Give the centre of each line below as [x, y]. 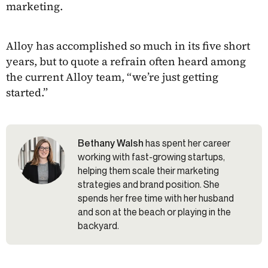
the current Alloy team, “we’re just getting [112, 77]
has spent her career [187, 143]
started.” [27, 92]
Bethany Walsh [111, 143]
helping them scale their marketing [148, 170]
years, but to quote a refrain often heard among [126, 61]
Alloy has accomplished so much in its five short [128, 45]
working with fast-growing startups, [151, 156]
